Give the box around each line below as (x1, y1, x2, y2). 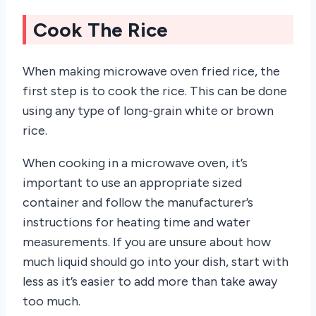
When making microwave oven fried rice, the (23, 63, 280, 79)
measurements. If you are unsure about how (23, 233, 271, 250)
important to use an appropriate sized (23, 174, 242, 190)
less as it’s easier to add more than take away (23, 273, 277, 289)
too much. (23, 293, 80, 309)
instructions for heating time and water (23, 214, 250, 230)
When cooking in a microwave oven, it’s (23, 154, 248, 171)
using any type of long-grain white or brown (23, 102, 274, 119)
